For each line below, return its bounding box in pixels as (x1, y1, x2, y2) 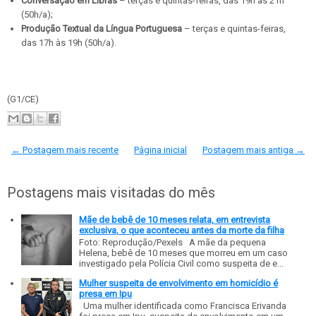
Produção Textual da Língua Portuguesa (21, 23, 182, 35)
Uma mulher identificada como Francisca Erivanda (79, 300, 287, 312)
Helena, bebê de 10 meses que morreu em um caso (79, 248, 288, 259)
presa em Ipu (79, 288, 133, 299)
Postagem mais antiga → (202, 144, 305, 155)
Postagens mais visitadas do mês (7, 183, 215, 201)
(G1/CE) (7, 94, 39, 105)
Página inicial (134, 144, 187, 155)
